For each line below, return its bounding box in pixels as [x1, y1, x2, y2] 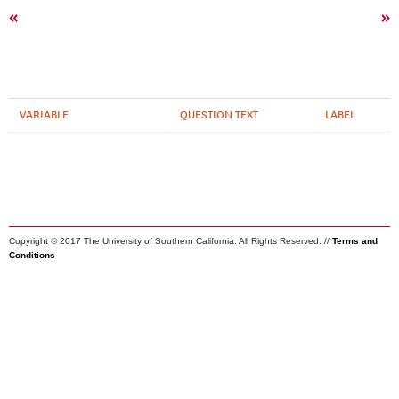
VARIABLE [20, 108, 69, 122]
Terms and [332, 236, 378, 246]
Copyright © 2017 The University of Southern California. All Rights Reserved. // [9, 236, 332, 246]
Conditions [9, 250, 55, 260]
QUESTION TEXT [180, 108, 258, 122]
